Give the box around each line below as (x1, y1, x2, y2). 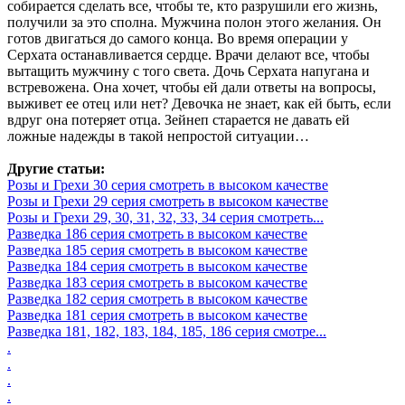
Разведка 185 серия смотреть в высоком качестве (7, 242, 307, 259)
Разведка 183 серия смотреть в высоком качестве (7, 275, 307, 291)
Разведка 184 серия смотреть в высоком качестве (7, 259, 307, 275)
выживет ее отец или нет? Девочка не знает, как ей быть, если (7, 96, 391, 112)
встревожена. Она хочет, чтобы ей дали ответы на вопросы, (7, 80, 376, 96)
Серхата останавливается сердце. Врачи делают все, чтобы (7, 47, 370, 63)
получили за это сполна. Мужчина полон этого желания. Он (7, 14, 381, 31)
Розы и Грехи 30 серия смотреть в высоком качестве (7, 177, 328, 193)
